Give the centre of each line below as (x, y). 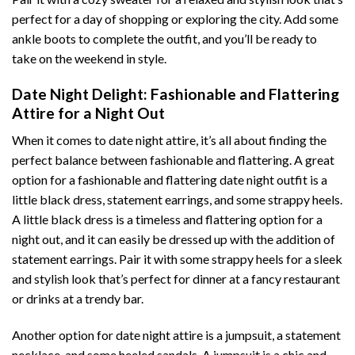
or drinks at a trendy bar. (78, 299)
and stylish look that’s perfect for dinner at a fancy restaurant (176, 279)
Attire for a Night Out (88, 113)
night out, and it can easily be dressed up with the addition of (174, 239)
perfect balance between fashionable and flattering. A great (173, 160)
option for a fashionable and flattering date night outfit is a (170, 180)
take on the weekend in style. (89, 59)
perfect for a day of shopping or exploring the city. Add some (175, 19)
